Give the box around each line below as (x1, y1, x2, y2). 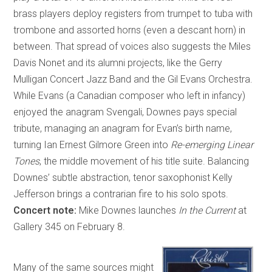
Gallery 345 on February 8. (13, 220, 126, 233)
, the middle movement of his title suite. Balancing (39, 155, 250, 167)
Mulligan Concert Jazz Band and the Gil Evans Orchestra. (13, 73, 253, 85)
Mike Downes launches (79, 204, 179, 216)
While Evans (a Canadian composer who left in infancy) (13, 89, 246, 101)
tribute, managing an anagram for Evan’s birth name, (13, 122, 233, 134)
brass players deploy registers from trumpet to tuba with (13, 7, 253, 19)
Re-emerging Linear (171, 138, 254, 151)
